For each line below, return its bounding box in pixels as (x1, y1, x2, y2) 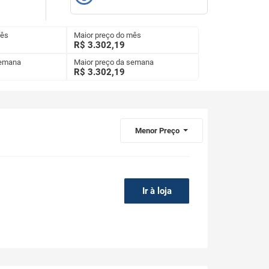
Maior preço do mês (74, 31, 141, 40)
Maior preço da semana (74, 58, 154, 67)
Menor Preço (134, 126, 181, 136)
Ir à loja (142, 186, 172, 197)
